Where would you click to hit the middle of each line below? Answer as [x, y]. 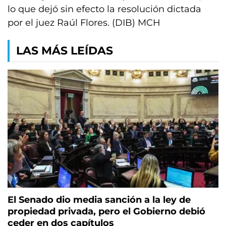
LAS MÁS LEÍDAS [65, 51]
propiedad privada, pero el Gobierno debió [106, 212]
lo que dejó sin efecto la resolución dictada [104, 9]
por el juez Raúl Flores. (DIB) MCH [84, 23]
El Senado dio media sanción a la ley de [99, 200]
